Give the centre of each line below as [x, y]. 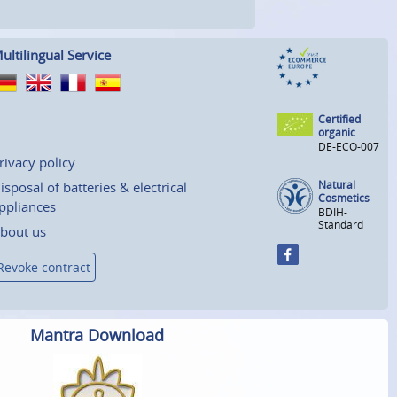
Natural [337, 184]
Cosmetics [344, 198]
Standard [341, 224]
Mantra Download [97, 335]
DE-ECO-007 [349, 146]
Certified [339, 119]
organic [337, 132]
